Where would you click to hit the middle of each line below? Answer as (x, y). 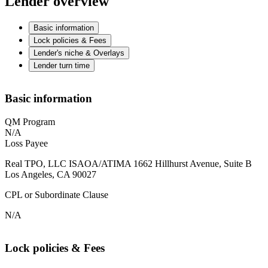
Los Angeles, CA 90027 (51, 175)
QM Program (30, 122)
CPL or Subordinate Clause (57, 195)
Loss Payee (26, 144)
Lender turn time (62, 65)
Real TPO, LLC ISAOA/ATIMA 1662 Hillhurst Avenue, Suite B (128, 164)
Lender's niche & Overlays (79, 53)
